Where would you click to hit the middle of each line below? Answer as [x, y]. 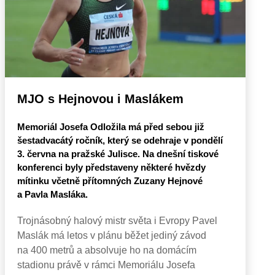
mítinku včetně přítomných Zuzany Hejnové [110, 180]
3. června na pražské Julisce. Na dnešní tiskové [118, 153]
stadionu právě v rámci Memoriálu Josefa [106, 265]
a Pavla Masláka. [52, 194]
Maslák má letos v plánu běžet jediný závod [112, 235]
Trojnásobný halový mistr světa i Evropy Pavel [117, 220]
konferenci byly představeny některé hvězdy [111, 167]
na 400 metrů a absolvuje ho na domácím [107, 250]
